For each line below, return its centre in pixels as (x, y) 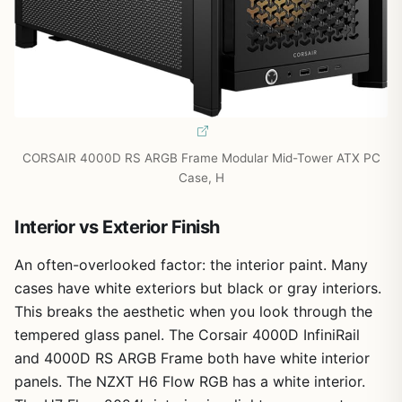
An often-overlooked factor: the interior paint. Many (191, 264)
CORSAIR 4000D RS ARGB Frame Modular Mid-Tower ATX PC (201, 157)
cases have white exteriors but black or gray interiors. (198, 288)
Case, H (201, 177)
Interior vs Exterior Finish (117, 227)
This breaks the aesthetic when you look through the (193, 311)
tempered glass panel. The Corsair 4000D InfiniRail (187, 334)
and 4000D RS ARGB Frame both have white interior (192, 358)
